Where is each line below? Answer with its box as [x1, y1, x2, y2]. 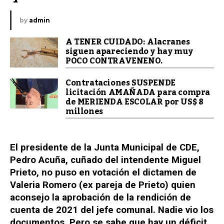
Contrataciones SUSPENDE [65, 74, 175, 91]
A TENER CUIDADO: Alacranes [65, 33, 190, 50]
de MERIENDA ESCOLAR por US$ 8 [65, 93, 203, 110]
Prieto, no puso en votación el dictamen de [10, 167, 196, 178]
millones [65, 103, 103, 119]
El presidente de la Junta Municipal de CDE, [10, 142, 199, 153]
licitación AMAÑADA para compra [65, 84, 210, 100]
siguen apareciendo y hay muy [65, 43, 193, 59]
